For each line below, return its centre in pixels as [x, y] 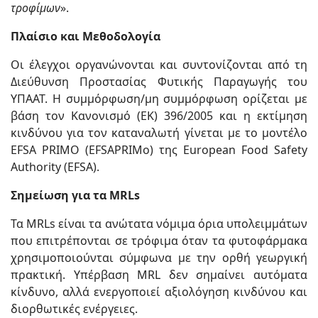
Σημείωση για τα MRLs [75, 196]
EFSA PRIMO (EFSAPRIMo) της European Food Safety [159, 150]
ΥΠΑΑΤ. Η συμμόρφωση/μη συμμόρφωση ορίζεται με [159, 99]
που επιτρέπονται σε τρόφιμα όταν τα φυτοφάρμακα [159, 241]
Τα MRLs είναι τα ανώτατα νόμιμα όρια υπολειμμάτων [159, 224]
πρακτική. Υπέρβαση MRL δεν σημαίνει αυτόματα [159, 275]
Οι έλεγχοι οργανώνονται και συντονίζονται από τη [159, 65]
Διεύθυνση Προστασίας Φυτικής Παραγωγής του [159, 82]
